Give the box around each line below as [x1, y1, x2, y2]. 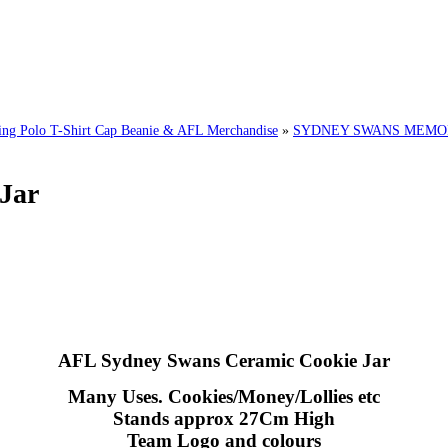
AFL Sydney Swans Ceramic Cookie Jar [58, 349, 390, 371]
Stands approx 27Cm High [113, 407, 335, 429]
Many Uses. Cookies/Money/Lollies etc [68, 385, 380, 407]
